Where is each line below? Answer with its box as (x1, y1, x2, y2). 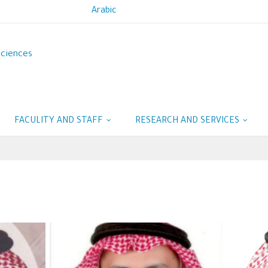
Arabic (92, 7, 117, 16)
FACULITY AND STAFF (14, 116, 105, 126)
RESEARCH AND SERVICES (135, 116, 242, 126)
